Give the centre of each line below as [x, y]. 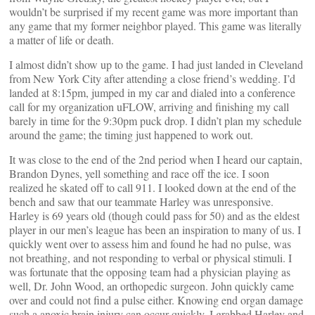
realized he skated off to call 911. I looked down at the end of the [153, 187]
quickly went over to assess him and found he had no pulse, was [150, 244]
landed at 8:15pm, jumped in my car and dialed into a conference [152, 92]
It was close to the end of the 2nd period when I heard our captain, [156, 159]
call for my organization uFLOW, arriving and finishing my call [149, 107]
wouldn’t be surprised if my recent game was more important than [154, 12]
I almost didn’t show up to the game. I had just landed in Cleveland [156, 64]
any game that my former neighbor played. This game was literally [155, 26]
